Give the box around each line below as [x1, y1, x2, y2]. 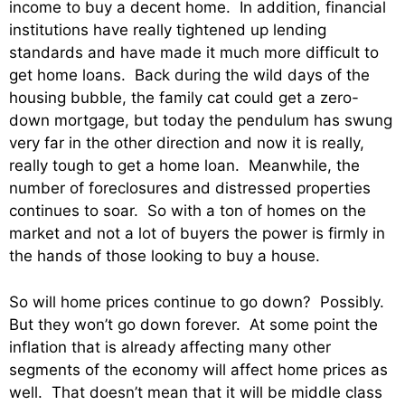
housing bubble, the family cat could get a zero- [9, 89, 359, 108]
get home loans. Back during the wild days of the [9, 66, 370, 85]
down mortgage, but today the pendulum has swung [9, 111, 392, 130]
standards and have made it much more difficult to [9, 43, 379, 62]
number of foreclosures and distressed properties [9, 179, 371, 198]
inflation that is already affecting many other [9, 337, 331, 356]
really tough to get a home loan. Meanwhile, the [9, 156, 360, 175]
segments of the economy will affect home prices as [9, 360, 388, 379]
